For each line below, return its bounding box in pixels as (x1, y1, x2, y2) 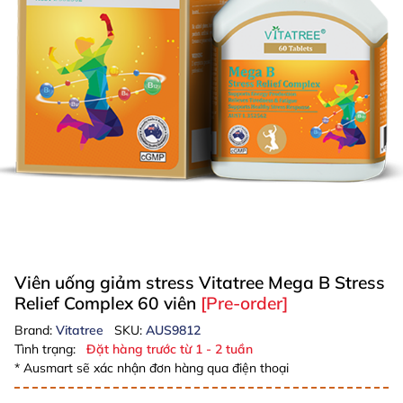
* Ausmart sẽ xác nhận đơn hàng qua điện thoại (14, 360, 289, 376)
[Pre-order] (201, 292, 288, 314)
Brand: (14, 322, 56, 338)
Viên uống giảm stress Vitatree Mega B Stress (14, 272, 385, 293)
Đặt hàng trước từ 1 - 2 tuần (86, 341, 253, 357)
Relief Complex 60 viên (14, 292, 201, 314)
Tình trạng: (14, 341, 76, 357)
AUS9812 (146, 322, 201, 338)
